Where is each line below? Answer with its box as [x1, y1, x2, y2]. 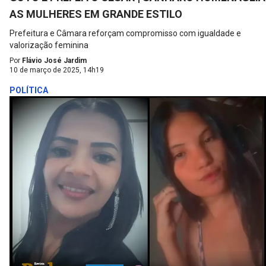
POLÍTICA [9, 85, 48, 96]
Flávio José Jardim [22, 56, 87, 65]
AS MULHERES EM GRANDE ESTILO [9, 8, 182, 21]
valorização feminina [9, 40, 88, 50]
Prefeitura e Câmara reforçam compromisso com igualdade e [9, 28, 241, 39]
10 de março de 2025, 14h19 [9, 66, 104, 75]
